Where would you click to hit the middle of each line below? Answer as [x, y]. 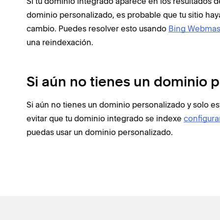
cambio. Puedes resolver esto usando [97, 28]
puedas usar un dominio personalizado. [100, 132]
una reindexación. [60, 42]
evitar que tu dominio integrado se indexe [105, 118]
